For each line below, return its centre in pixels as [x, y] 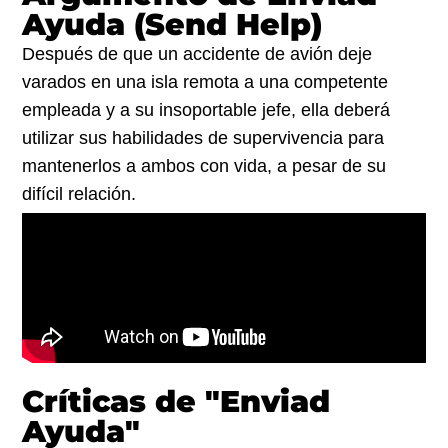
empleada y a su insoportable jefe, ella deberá [206, 109]
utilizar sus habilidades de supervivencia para [203, 137]
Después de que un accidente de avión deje [197, 53]
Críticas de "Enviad [176, 401]
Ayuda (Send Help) [172, 24]
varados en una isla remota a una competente [205, 81]
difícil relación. [79, 193]
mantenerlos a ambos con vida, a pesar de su [204, 165]
